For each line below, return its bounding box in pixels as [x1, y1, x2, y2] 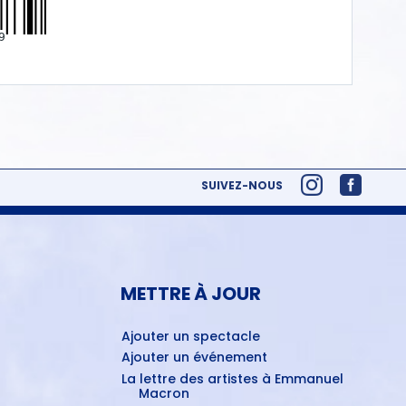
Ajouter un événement [121, 348, 267, 367]
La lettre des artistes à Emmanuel [121, 369, 343, 388]
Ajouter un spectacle [121, 326, 260, 345]
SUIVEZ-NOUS [201, 177, 283, 193]
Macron [139, 383, 189, 402]
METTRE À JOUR [121, 280, 261, 306]
